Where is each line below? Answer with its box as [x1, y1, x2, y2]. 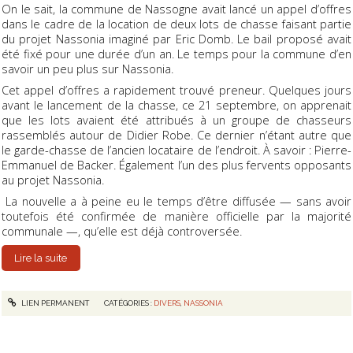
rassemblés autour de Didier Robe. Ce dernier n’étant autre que [2, 127, 351, 143]
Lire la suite [14, 251, 68, 264]
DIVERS [153, 299, 180, 308]
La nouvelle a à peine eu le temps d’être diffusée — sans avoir [2, 193, 351, 210]
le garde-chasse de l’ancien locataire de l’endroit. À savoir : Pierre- [2, 142, 351, 158]
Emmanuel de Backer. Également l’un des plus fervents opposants [2, 157, 351, 173]
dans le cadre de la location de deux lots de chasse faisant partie [2, 16, 351, 32]
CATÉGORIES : [103, 299, 154, 308]
